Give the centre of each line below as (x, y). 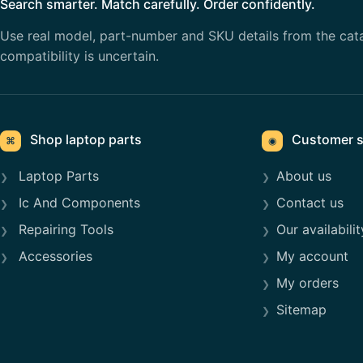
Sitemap (301, 309)
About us (303, 175)
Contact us (310, 202)
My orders (307, 282)
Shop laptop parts (84, 139)
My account (312, 256)
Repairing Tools (64, 229)
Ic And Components (77, 202)
